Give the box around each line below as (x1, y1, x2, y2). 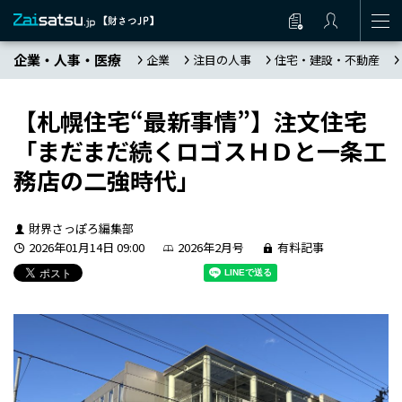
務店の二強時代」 (13, 163, 200, 197)
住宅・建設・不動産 (275, 51, 380, 68)
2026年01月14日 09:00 (28, 239, 144, 256)
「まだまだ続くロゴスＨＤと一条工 (13, 134, 387, 167)
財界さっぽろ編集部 (28, 220, 134, 237)
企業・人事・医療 (13, 50, 121, 69)
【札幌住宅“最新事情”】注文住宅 (13, 104, 367, 137)
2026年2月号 (177, 239, 244, 256)
